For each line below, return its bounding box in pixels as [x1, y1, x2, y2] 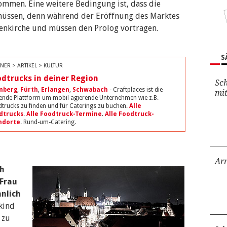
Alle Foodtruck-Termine [26, 110, 102, 118]
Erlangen [41, 86, 69, 93]
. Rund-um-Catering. [20, 119, 76, 126]
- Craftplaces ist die [108, 86, 163, 93]
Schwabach [72, 86, 108, 93]
